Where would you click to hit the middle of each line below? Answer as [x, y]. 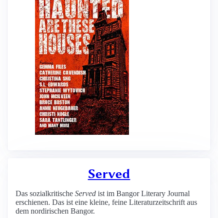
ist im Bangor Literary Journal [143, 193]
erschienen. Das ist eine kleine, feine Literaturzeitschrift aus [106, 202]
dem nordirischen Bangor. [55, 211]
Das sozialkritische [45, 193]
